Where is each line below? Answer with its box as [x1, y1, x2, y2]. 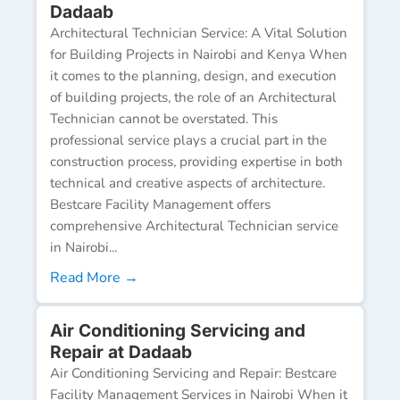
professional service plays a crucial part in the [50, 130, 327, 149]
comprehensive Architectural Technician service [50, 216, 338, 235]
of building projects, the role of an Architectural [50, 87, 337, 106]
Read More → [50, 267, 138, 287]
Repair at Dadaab [50, 340, 192, 362]
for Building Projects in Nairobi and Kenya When [50, 45, 347, 63]
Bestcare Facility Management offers [50, 195, 271, 213]
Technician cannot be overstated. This [50, 109, 278, 128]
